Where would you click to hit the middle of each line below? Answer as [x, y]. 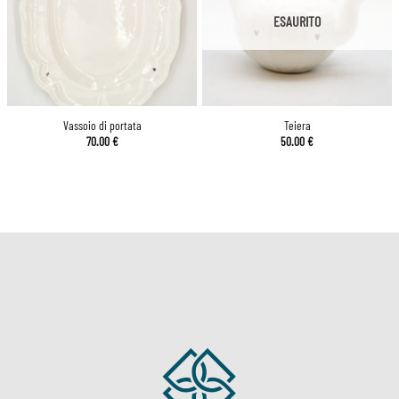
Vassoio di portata [102, 126]
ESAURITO [297, 21]
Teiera [297, 126]
